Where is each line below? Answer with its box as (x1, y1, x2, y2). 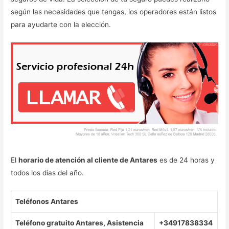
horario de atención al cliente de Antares (18, 156, 158, 165)
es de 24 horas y (157, 156, 215, 165)
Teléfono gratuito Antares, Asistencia (15, 219, 144, 227)
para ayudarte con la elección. (11, 20, 113, 29)
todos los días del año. (11, 169, 86, 177)
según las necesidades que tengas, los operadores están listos (11, 7, 217, 16)
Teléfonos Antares (15, 197, 79, 206)
